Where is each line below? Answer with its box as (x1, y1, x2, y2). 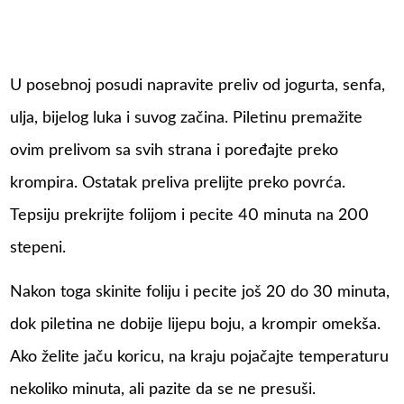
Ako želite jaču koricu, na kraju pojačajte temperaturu (10, 349, 390, 366)
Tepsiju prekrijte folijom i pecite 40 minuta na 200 (10, 207, 370, 224)
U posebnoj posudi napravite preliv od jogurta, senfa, (10, 77, 386, 94)
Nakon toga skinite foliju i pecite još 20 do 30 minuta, (10, 284, 390, 301)
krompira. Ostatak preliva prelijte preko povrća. (10, 174, 346, 191)
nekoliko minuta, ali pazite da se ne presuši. (10, 381, 317, 399)
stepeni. (10, 239, 67, 256)
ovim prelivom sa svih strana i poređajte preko (10, 142, 339, 159)
